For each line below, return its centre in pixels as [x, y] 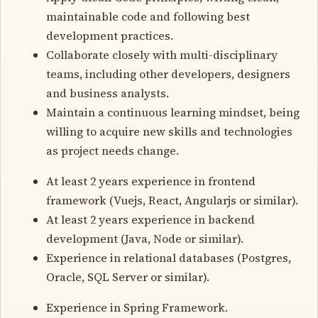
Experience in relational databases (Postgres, [169, 257]
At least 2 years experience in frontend [151, 181]
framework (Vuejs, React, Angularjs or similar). [172, 200]
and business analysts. [108, 93]
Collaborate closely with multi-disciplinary [162, 54]
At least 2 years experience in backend [150, 219]
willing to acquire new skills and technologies [169, 131]
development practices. [110, 35]
